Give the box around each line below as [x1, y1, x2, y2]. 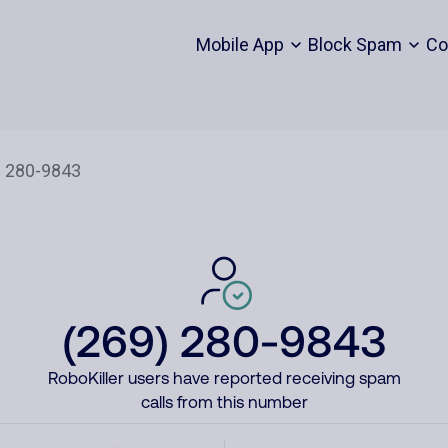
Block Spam [307, 34, 402, 55]
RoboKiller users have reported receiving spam [47, 368, 401, 388]
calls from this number [140, 392, 308, 412]
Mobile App [195, 34, 284, 55]
